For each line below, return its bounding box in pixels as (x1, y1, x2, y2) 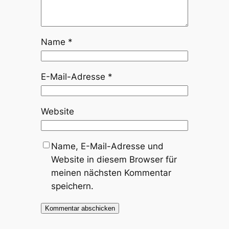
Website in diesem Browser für (51, 154, 177, 165)
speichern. (51, 180, 94, 191)
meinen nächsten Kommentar (51, 167, 171, 178)
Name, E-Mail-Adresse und (51, 141, 164, 151)
